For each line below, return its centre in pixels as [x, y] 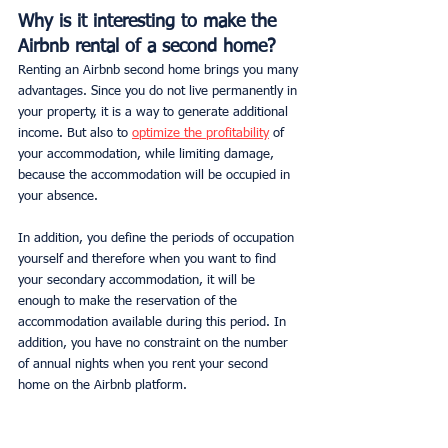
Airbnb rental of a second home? [147, 46]
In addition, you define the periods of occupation [158, 238]
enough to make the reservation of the [129, 301]
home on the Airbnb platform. [102, 385]
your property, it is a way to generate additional [155, 112]
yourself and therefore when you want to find [149, 259]
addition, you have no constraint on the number [155, 343]
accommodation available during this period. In [154, 322]
